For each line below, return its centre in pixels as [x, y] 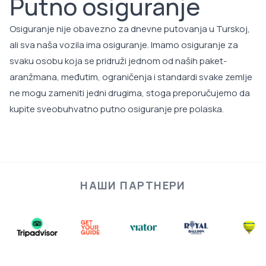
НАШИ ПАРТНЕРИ [133, 185]
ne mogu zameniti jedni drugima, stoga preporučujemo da [130, 93]
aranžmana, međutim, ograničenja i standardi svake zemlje [131, 77]
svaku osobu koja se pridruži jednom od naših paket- [118, 61]
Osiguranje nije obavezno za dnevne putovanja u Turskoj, [130, 29]
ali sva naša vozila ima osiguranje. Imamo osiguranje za [124, 45]
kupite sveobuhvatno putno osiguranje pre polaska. [117, 109]
